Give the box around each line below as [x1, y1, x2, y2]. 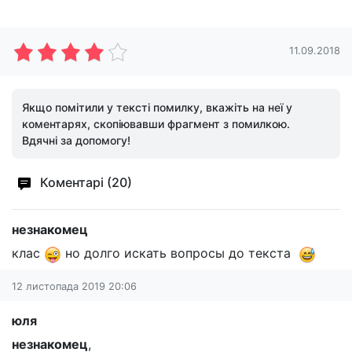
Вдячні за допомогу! [22, 134, 130, 147]
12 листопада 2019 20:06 [12, 280, 137, 292]
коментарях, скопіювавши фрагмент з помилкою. [22, 117, 290, 130]
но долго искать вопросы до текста [61, 245, 299, 261]
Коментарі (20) [37, 174, 132, 191]
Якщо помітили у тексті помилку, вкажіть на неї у [22, 101, 292, 114]
